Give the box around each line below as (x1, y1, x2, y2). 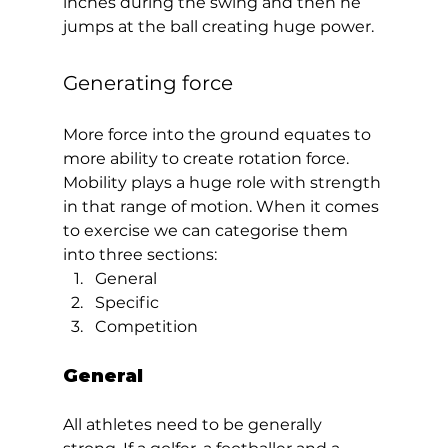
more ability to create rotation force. (62, 148, 353, 168)
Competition (94, 316, 206, 336)
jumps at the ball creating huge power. (62, 16, 382, 36)
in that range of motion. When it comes (62, 196, 383, 216)
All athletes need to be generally (62, 414, 326, 434)
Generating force (62, 70, 238, 95)
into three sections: (62, 244, 221, 264)
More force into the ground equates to (62, 124, 375, 144)
